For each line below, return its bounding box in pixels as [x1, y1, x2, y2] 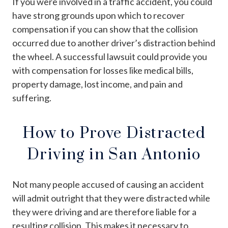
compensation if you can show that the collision [12, 23, 198, 35]
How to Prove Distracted [22, 123, 206, 143]
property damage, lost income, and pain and [12, 78, 183, 90]
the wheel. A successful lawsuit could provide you [12, 50, 207, 62]
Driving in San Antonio [27, 145, 201, 164]
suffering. [12, 92, 51, 103]
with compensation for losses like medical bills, [12, 64, 193, 76]
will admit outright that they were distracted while [12, 192, 210, 204]
